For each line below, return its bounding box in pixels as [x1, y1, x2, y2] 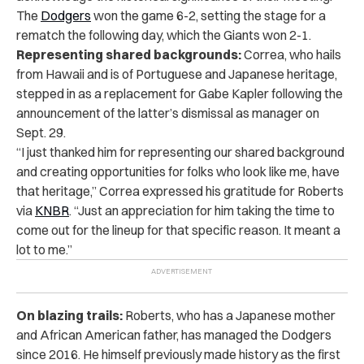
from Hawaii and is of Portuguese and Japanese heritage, [16, 65, 337, 82]
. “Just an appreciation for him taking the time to [69, 201, 335, 219]
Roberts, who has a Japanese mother [123, 306, 336, 323]
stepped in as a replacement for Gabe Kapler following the [16, 84, 343, 102]
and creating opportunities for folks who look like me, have [16, 162, 340, 180]
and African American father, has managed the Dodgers [16, 326, 331, 343]
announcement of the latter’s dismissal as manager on [16, 104, 319, 121]
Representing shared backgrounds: [16, 45, 241, 63]
